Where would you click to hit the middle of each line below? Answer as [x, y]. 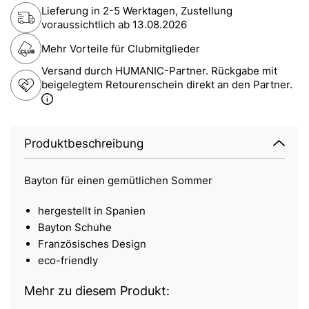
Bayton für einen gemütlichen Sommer [118, 181]
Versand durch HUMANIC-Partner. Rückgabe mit [159, 71]
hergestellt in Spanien [92, 211]
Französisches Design [92, 244]
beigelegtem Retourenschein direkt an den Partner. [167, 85]
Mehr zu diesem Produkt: [97, 291]
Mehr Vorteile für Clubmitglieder [121, 48]
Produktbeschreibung [84, 144]
